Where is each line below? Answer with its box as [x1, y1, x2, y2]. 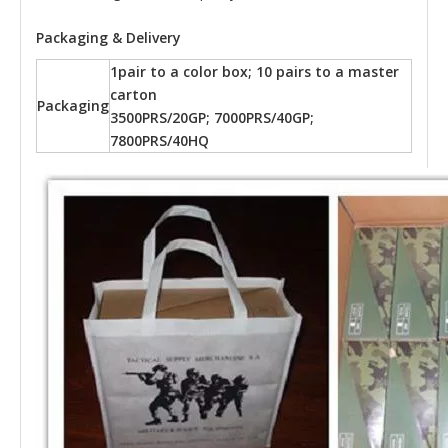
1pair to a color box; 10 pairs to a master [110, 62, 399, 82]
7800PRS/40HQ [110, 131, 209, 151]
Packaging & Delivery [36, 28, 181, 48]
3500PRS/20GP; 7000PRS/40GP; [110, 108, 314, 128]
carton [110, 85, 157, 105]
